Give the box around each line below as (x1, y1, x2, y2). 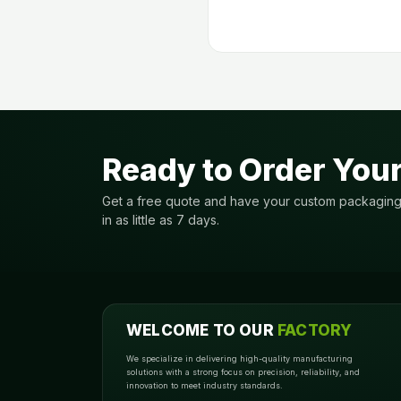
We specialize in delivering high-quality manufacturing (126, 354, 353, 363)
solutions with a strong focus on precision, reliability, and (126, 367, 360, 377)
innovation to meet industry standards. (126, 380, 283, 390)
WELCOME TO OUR (126, 321, 277, 339)
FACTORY (277, 321, 353, 339)
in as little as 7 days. (102, 212, 219, 227)
